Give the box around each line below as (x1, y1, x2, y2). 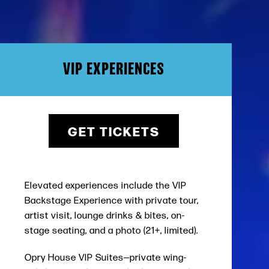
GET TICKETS (67, 121, 160, 140)
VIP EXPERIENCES (62, 62, 165, 77)
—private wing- (123, 252, 187, 263)
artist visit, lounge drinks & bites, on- (24, 210, 185, 221)
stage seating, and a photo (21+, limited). (24, 225, 198, 236)
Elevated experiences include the (24, 180, 172, 191)
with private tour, (122, 195, 199, 206)
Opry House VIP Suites (24, 252, 124, 263)
